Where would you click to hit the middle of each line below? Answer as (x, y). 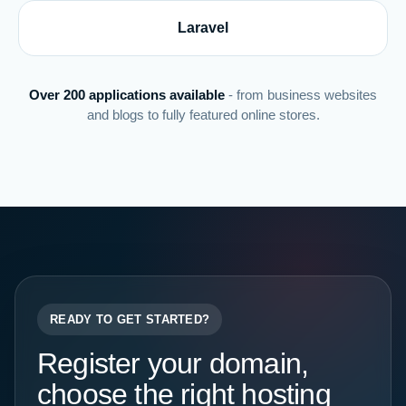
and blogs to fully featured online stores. (203, 115)
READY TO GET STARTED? (130, 319)
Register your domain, (173, 363)
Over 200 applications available (127, 95)
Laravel (203, 28)
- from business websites (301, 95)
